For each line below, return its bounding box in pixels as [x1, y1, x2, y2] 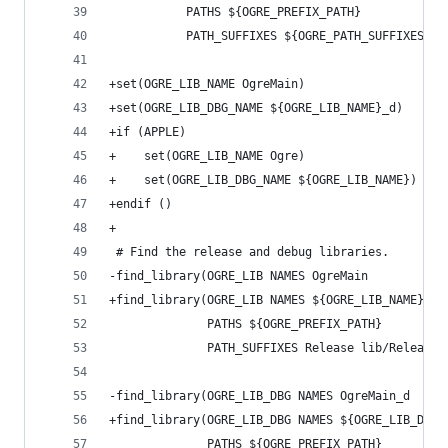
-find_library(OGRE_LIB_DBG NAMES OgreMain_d [109, 389, 410, 403]
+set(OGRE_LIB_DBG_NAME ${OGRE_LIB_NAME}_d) [109, 101, 403, 115]
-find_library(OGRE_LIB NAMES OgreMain [109, 269, 368, 283]
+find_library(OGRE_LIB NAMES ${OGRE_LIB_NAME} [109, 293, 424, 307]
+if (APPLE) [109, 125, 186, 139]
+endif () [109, 197, 172, 211]
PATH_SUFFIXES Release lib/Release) [109, 341, 445, 355]
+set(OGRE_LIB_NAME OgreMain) [109, 77, 305, 91]
